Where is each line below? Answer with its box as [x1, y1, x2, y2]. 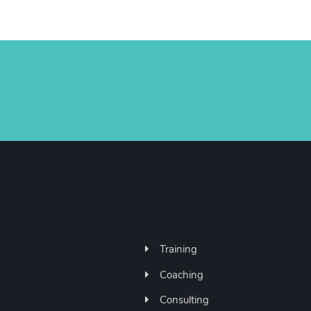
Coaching [160, 267, 203, 282]
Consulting [160, 293, 209, 307]
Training [160, 242, 197, 256]
